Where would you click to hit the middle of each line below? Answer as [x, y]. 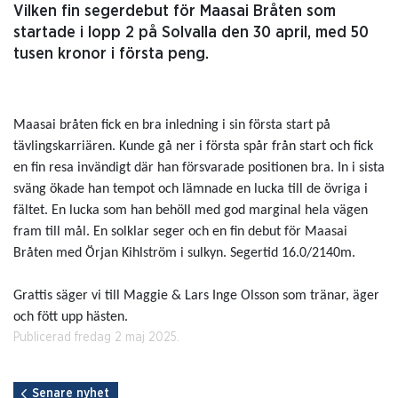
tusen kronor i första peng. [111, 55]
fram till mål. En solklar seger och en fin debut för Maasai [180, 232]
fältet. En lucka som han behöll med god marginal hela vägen [191, 211]
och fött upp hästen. [71, 318]
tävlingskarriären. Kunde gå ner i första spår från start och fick [193, 147]
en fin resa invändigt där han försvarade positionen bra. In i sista [199, 168]
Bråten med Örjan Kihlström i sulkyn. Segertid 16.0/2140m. [184, 254]
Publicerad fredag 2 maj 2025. [96, 338]
